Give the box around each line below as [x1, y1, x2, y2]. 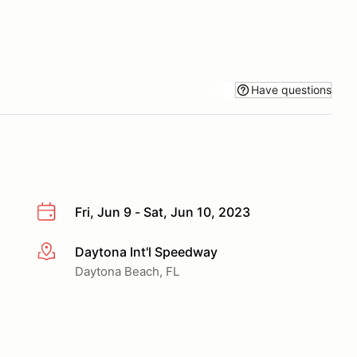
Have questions [251, 82, 331, 96]
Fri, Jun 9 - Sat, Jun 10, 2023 [75, 204, 250, 220]
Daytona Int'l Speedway [75, 243, 218, 260]
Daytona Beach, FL [75, 263, 179, 279]
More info [36, 244, 94, 261]
